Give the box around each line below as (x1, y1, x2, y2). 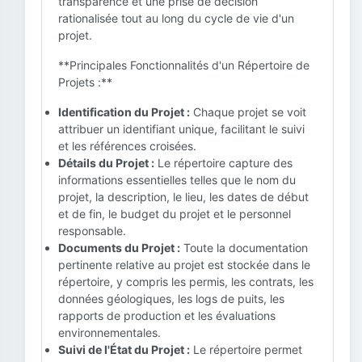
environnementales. (58, 326, 161, 339)
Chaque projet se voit (190, 105, 306, 119)
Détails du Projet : (58, 156, 154, 170)
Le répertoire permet (190, 343, 302, 356)
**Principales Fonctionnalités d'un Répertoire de (58, 58, 309, 72)
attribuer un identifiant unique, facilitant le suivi (58, 122, 305, 136)
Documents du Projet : (58, 241, 180, 255)
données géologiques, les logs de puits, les (58, 292, 284, 305)
